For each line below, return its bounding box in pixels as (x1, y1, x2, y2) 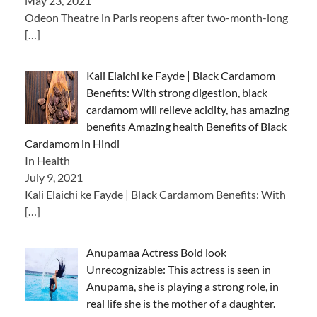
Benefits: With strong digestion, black (86, 86, 267, 100)
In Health (25, 154, 70, 168)
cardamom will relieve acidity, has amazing (86, 103, 289, 117)
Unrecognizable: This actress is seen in (86, 263, 271, 277)
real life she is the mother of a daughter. (86, 296, 275, 311)
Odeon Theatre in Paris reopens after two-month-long (25, 11, 288, 25)
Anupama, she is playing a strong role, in (86, 279, 279, 294)
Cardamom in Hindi (25, 137, 120, 151)
